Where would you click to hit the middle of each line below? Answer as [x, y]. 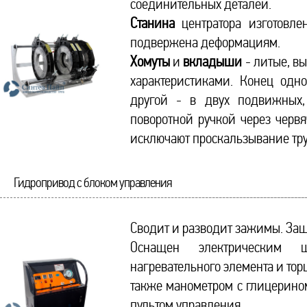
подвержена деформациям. [205, 42]
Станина [152, 23]
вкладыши [213, 62]
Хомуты [150, 62]
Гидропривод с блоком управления [93, 183]
